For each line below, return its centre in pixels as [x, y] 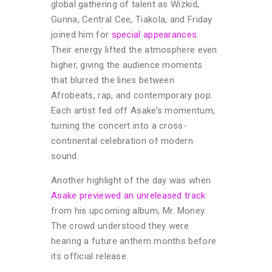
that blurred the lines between [113, 80]
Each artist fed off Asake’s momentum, [133, 110]
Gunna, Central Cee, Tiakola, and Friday [132, 19]
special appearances [154, 34]
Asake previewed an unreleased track [128, 195]
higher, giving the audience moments [127, 65]
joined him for [81, 34]
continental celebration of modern [122, 141]
